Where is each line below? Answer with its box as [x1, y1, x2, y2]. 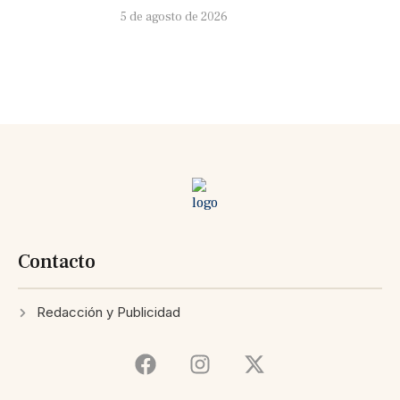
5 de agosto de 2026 [121, 9, 228, 26]
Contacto [18, 249, 96, 275]
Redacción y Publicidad [36, 304, 180, 321]
